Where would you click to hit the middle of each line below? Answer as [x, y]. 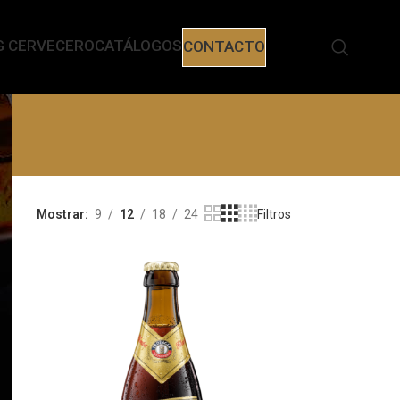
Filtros [274, 214]
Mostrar [60, 214]
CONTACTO [225, 46]
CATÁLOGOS [139, 46]
